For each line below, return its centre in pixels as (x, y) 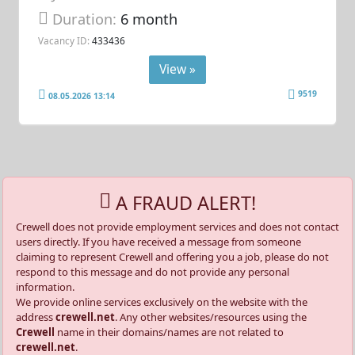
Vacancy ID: (64, 41)
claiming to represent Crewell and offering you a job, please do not (172, 256)
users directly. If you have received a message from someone (158, 241)
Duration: (87, 19)
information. (45, 286)
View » (177, 69)
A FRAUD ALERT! (183, 202)
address (36, 317)
